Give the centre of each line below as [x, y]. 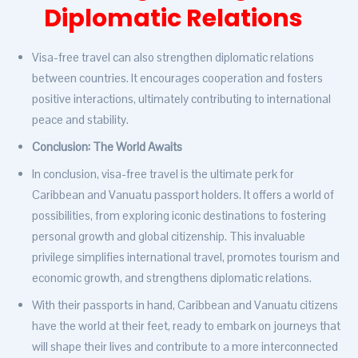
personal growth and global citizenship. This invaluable [169, 237]
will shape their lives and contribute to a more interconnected [185, 347]
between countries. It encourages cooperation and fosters [177, 78]
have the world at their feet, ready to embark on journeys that [186, 326]
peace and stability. [80, 120]
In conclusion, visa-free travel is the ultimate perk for [163, 174]
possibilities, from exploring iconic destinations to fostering [179, 216]
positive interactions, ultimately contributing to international [181, 99]
